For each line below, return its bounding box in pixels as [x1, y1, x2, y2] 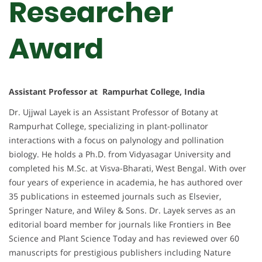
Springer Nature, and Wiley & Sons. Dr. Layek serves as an [9, 204, 236, 216]
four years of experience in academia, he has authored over [9, 176, 243, 188]
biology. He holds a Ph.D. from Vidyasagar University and [9, 148, 231, 160]
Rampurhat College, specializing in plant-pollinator [9, 120, 208, 132]
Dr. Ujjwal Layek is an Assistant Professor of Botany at [9, 106, 218, 118]
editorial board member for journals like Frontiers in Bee [9, 218, 231, 230]
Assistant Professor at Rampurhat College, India [9, 85, 205, 97]
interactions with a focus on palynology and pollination [9, 134, 224, 146]
